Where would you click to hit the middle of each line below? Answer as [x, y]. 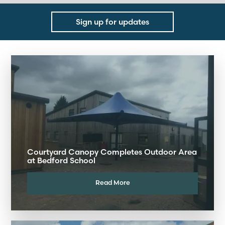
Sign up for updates [113, 22]
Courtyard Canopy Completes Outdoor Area [112, 152]
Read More [113, 182]
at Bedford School [61, 161]
